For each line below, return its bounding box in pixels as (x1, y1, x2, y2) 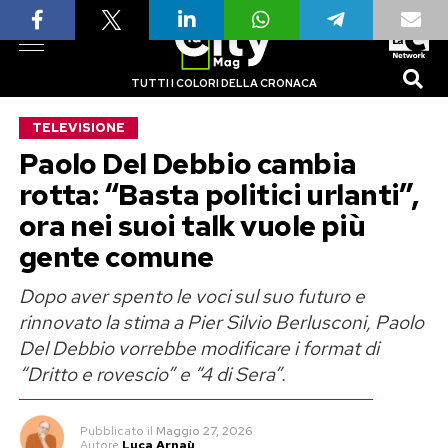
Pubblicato (79, 423, 144, 439)
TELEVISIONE (31, 119, 125, 136)
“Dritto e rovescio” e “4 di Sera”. (18, 361, 286, 387)
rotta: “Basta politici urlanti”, (18, 176, 419, 214)
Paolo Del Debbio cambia (18, 145, 357, 183)
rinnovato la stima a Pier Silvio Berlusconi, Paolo (18, 309, 424, 335)
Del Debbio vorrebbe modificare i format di (18, 335, 379, 361)
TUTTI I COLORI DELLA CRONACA (130, 76, 317, 90)
